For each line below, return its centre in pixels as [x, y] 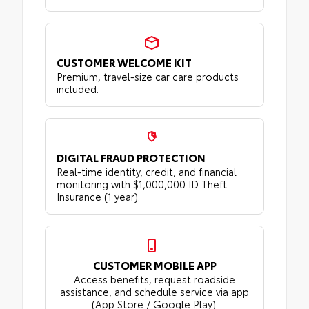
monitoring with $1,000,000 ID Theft [142, 183]
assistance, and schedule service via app [154, 291]
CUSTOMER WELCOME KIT [124, 62]
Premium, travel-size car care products [148, 76]
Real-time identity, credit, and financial [147, 171]
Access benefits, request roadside [154, 279]
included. [78, 88]
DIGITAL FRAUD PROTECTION [131, 157]
